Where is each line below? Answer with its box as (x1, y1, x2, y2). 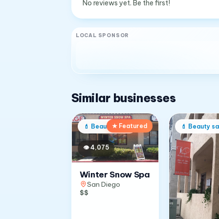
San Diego (87, 179, 120, 189)
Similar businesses (71, 90, 176, 105)
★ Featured (111, 122, 147, 130)
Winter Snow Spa (79, 169, 150, 180)
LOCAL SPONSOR (75, 32, 130, 39)
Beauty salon (90, 123, 131, 130)
